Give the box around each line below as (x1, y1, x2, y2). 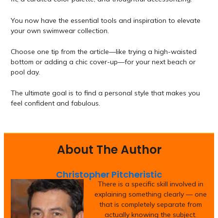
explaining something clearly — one (94, 190, 207, 199)
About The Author (56, 142, 162, 158)
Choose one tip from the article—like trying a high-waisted (10, 47, 197, 56)
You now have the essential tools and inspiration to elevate (10, 16, 200, 25)
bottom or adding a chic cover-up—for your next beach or (10, 57, 196, 67)
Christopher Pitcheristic (56, 168, 162, 181)
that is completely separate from (99, 200, 202, 209)
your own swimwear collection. (10, 26, 109, 35)
